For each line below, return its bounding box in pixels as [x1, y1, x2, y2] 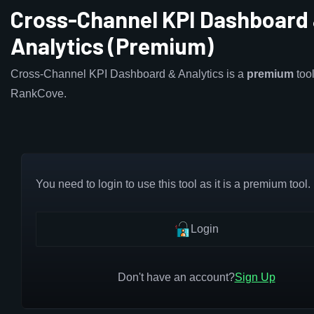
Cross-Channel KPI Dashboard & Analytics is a [11, 68, 247, 80]
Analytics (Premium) [11, 32, 214, 59]
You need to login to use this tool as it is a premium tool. [36, 178, 310, 190]
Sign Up [234, 271, 275, 283]
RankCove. [11, 88, 67, 100]
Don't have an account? [117, 271, 235, 283]
